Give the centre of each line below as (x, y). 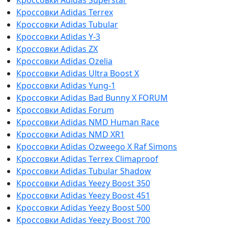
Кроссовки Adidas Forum (65, 110)
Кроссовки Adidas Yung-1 (66, 85)
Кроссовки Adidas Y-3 (58, 36)
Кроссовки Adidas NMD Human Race (88, 122)
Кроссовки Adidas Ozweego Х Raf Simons (97, 146)
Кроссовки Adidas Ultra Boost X (78, 73)
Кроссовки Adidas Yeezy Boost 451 (83, 195)
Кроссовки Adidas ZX (57, 49)
